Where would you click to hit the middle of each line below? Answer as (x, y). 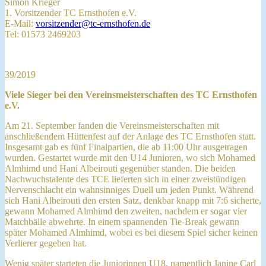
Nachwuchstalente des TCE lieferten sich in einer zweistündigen (125, 179)
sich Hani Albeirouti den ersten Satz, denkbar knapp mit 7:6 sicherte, (133, 200)
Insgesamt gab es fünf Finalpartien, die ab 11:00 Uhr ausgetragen (126, 147)
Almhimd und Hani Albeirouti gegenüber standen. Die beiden (120, 168)
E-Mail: (20, 23)
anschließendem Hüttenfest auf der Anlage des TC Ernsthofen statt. (130, 136)
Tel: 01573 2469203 (43, 34)
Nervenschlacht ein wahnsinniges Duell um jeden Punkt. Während (129, 189)
